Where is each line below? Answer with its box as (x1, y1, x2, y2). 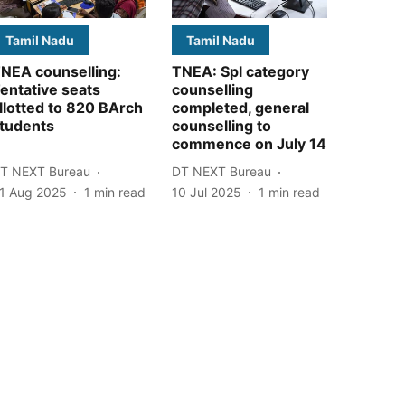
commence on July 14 (172, 134, 326, 153)
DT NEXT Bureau (172, 164, 271, 180)
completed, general (172, 98, 309, 117)
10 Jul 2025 (172, 184, 241, 200)
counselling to (172, 116, 271, 135)
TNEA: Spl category (172, 61, 309, 80)
